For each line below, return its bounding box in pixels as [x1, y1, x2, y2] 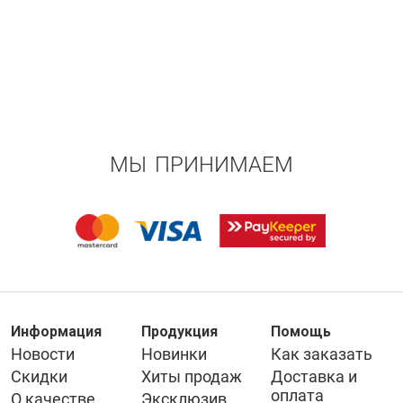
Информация [11, 323, 102, 341]
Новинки [140, 345, 207, 364]
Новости [11, 345, 75, 364]
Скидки [11, 367, 67, 387]
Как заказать [271, 345, 373, 364]
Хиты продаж [140, 367, 242, 387]
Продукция [140, 323, 218, 341]
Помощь [271, 323, 332, 341]
